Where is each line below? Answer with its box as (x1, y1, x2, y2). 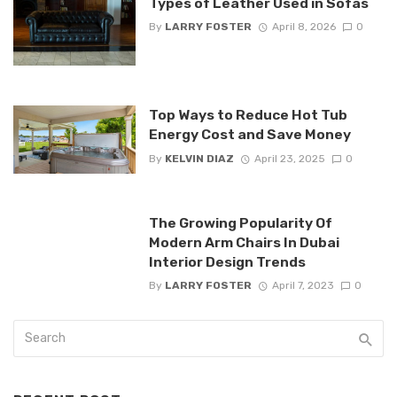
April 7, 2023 (271, 279, 334, 292)
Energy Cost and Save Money (148, 126, 351, 144)
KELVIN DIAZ (164, 152, 234, 165)
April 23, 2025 (253, 152, 325, 165)
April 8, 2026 (271, 20, 336, 34)
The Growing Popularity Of (148, 214, 332, 231)
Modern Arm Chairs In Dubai (148, 233, 339, 251)
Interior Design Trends (148, 253, 306, 270)
